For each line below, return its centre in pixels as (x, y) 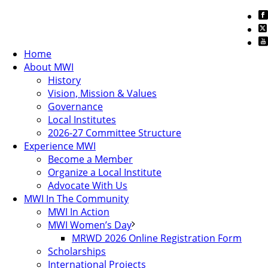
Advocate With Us (88, 185)
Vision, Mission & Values (102, 93)
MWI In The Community (76, 199)
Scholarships (77, 251)
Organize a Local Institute (105, 172)
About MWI (49, 67)
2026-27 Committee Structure (115, 133)
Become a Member (90, 159)
